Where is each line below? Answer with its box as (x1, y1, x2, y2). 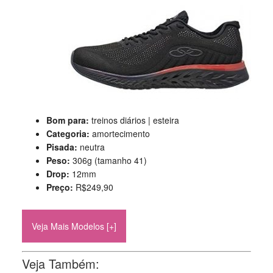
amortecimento (91, 127, 150, 140)
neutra (79, 141, 105, 153)
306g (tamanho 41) (72, 154, 147, 166)
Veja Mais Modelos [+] (31, 220, 116, 232)
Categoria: (46, 127, 92, 140)
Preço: (46, 181, 76, 193)
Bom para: (46, 114, 91, 126)
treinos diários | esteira (91, 114, 179, 126)
